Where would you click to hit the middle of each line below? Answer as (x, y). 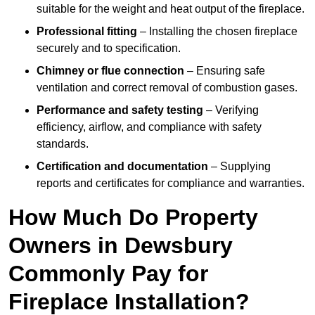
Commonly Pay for (108, 274)
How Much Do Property (133, 218)
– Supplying (239, 167)
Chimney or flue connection (110, 71)
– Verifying (231, 110)
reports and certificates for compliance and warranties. (171, 184)
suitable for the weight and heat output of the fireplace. (171, 9)
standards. (63, 144)
